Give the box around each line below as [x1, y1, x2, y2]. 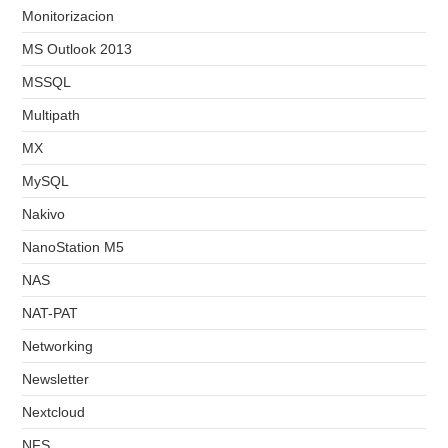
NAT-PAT [22, 305, 79, 322]
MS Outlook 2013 [22, 41, 133, 58]
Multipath [22, 107, 81, 124]
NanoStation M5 [22, 239, 125, 256]
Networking [22, 338, 94, 355]
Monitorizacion [22, 8, 115, 25]
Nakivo [22, 206, 66, 223]
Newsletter [22, 371, 90, 388]
